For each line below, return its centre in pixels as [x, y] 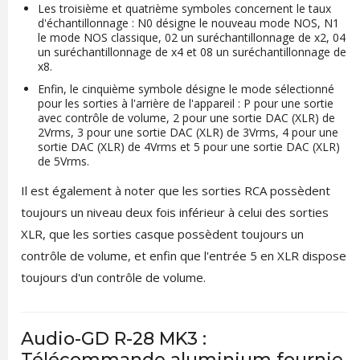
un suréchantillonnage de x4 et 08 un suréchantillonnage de [192, 51]
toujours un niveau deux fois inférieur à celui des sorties [174, 212]
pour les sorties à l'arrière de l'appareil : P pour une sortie [185, 103]
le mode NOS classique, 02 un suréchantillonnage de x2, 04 [191, 37]
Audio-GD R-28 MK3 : [113, 338]
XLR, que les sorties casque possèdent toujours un [162, 233]
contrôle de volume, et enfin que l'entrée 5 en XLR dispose [183, 255]
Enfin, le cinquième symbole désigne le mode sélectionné [186, 88]
